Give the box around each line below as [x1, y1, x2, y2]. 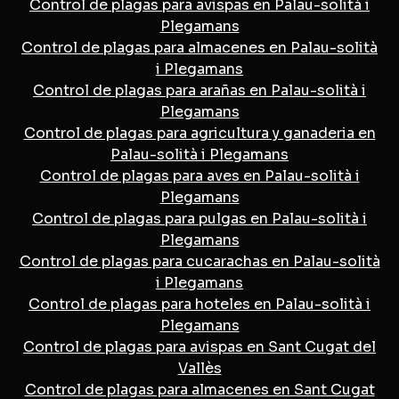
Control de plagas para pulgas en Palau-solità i [32, 208, 367, 228]
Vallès [177, 358, 222, 378]
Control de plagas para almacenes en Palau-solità [21, 37, 378, 57]
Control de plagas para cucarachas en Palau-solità [19, 251, 380, 271]
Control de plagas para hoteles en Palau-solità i [28, 294, 370, 313]
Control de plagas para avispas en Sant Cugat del [23, 337, 376, 356]
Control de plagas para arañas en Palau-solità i [33, 80, 366, 100]
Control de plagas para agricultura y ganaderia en [23, 123, 376, 142]
